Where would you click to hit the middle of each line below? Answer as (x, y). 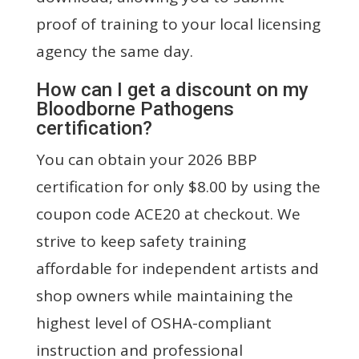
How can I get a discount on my (172, 89)
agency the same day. (114, 51)
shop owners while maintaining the (164, 295)
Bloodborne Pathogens (135, 109)
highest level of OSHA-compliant (153, 323)
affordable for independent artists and (177, 268)
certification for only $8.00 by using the (178, 186)
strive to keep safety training (141, 241)
